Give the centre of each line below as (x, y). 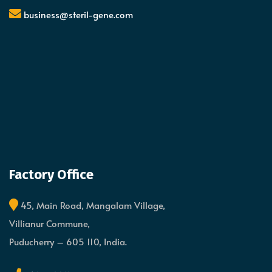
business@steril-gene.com (78, 14)
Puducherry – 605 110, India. (68, 241)
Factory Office (51, 174)
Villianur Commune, (49, 223)
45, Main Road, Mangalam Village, (92, 205)
